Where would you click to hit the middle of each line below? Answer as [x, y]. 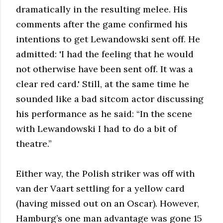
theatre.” [34, 143]
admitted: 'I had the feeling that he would [105, 54]
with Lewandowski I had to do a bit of [96, 128]
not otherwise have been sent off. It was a [105, 69]
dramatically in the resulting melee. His [102, 9]
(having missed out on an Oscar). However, [108, 203]
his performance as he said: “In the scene [104, 113]
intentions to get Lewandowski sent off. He [108, 39]
